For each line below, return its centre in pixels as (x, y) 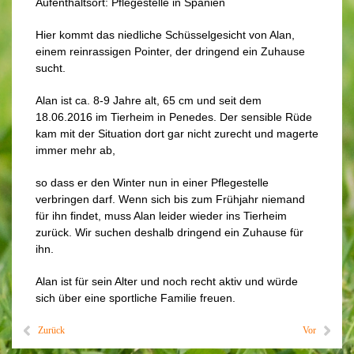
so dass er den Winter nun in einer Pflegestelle (152, 183)
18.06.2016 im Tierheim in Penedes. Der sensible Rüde (174, 117)
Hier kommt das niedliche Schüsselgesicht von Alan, (165, 35)
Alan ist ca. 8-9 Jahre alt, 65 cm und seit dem (149, 100)
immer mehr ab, (75, 150)
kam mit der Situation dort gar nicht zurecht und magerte (177, 134)
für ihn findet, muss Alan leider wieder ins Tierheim (161, 216)
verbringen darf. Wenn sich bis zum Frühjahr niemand (170, 199)
